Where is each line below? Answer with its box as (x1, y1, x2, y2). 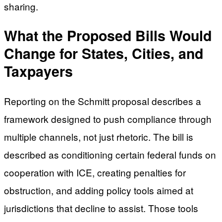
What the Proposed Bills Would (4, 25, 212, 46)
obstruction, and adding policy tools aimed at (4, 183, 193, 197)
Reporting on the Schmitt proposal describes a (4, 94, 201, 108)
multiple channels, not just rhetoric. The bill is (4, 129, 193, 143)
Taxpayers (4, 61, 73, 82)
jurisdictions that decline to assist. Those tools (4, 201, 198, 215)
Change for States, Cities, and (4, 43, 203, 64)
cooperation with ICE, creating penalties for (4, 165, 186, 179)
